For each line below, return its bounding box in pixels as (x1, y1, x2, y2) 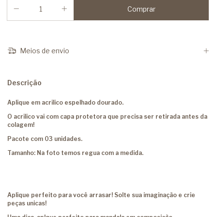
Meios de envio (18, 46, 69, 55)
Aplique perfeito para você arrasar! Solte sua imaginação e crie (7, 191, 195, 199)
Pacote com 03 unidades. (7, 135, 82, 143)
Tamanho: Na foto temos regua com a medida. (7, 149, 143, 157)
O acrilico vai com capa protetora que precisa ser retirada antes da (7, 113, 207, 121)
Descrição (7, 78, 42, 87)
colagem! (7, 121, 34, 129)
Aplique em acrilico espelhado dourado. (7, 99, 124, 107)
